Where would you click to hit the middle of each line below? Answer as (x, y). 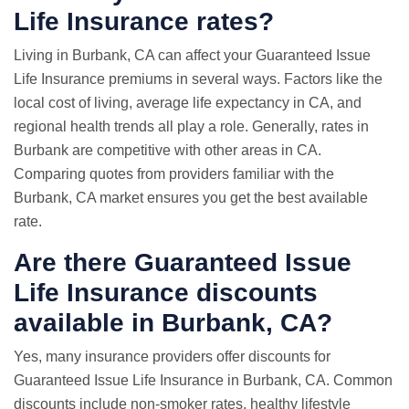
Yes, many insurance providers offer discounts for (172, 357)
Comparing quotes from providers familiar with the (174, 174)
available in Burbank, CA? (173, 323)
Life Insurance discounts (166, 293)
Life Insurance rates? (144, 21)
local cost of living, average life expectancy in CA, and (188, 103)
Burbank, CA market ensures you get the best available (191, 198)
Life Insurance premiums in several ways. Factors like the (198, 79)
